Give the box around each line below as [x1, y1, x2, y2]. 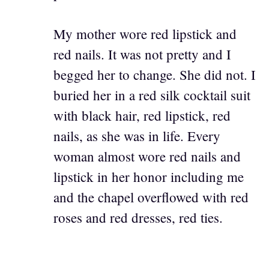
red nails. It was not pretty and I [53, 45, 231, 64]
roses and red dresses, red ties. [53, 208, 223, 227]
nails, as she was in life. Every [53, 127, 220, 145]
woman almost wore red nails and [53, 147, 241, 166]
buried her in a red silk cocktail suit [53, 86, 250, 104]
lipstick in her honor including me [53, 168, 244, 186]
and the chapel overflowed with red [53, 188, 249, 207]
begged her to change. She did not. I [53, 65, 256, 84]
